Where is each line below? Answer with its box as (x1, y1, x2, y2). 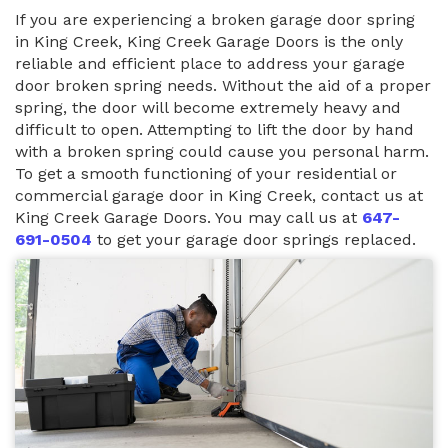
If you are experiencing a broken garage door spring (15, 10, 415, 30)
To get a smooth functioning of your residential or (15, 164, 397, 184)
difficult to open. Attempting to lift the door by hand (15, 120, 414, 140)
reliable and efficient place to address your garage (15, 54, 405, 74)
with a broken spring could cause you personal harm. (15, 142, 429, 162)
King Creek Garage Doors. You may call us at (15, 208, 362, 228)
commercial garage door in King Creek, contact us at (15, 186, 423, 206)
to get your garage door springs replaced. (92, 230, 416, 250)
